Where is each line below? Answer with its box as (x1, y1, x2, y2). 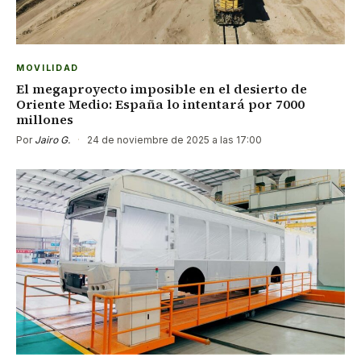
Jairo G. (35, 134, 70, 147)
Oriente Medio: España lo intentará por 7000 (16, 95, 305, 114)
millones (16, 110, 73, 129)
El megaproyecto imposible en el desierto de (16, 80, 307, 98)
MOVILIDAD (16, 63, 80, 74)
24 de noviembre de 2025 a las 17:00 (85, 134, 262, 147)
